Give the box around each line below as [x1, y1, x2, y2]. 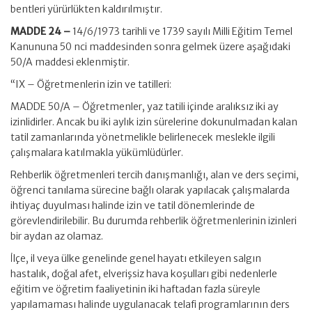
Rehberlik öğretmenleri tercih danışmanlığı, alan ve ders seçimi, [10, 169, 299, 181]
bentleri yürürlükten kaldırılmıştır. [10, 3, 162, 15]
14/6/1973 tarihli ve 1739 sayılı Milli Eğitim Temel [72, 25, 292, 38]
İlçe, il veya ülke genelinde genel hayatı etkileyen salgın [10, 252, 261, 265]
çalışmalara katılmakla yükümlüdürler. [10, 146, 183, 159]
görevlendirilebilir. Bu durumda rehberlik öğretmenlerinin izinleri [10, 214, 297, 227]
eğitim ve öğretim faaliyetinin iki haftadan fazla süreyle [10, 283, 260, 295]
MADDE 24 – [10, 25, 72, 38]
